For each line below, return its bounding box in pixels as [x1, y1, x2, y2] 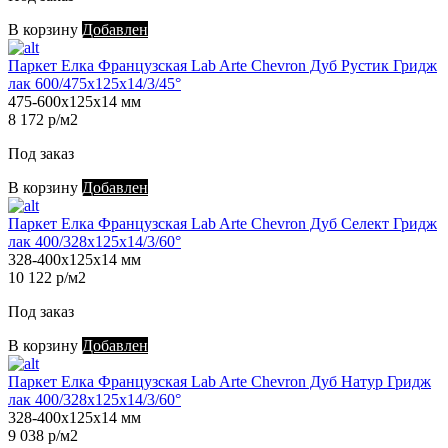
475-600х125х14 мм [8, 93, 141, 111]
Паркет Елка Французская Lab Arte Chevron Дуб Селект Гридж [8, 215, 437, 233]
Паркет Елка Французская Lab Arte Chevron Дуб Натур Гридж [8, 373, 431, 391]
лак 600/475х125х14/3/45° [8, 75, 181, 93]
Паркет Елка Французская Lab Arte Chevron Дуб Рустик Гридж [8, 57, 437, 75]
